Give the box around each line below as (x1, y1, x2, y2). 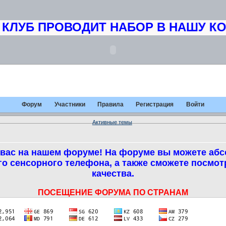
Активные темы (92, 119, 132, 125)
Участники (54, 101, 85, 108)
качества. (92, 168, 134, 179)
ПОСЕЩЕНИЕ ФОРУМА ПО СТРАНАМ (38, 188, 188, 197)
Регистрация (136, 101, 174, 108)
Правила (97, 101, 124, 108)
